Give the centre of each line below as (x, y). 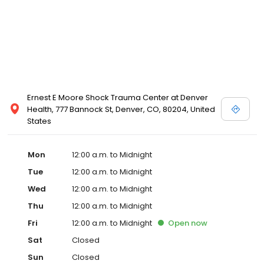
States (39, 121)
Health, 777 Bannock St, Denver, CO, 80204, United (121, 109)
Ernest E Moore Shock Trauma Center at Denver (118, 97)
